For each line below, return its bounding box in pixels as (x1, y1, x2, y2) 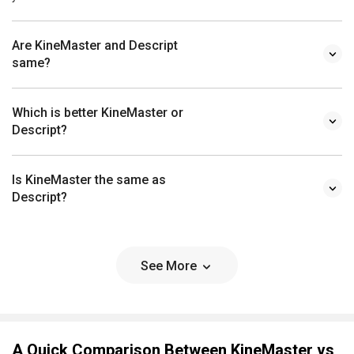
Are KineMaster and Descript (12, 38, 178, 54)
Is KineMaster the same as (12, 172, 166, 188)
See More (141, 258, 200, 274)
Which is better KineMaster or (12, 105, 183, 121)
